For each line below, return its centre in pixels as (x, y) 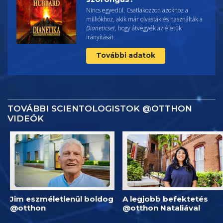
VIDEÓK (26, 118)
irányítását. (101, 37)
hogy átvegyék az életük (149, 28)
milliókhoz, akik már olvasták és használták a (144, 19)
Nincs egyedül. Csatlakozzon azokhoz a (137, 10)
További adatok (126, 55)
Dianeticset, (101, 28)
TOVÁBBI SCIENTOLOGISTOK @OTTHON (100, 108)
